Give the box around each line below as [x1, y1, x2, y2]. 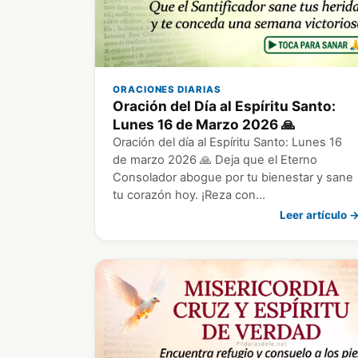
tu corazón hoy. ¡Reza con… [113, 187, 265, 202]
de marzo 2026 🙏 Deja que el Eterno [113, 152, 317, 167]
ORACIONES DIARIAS [113, 83, 221, 95]
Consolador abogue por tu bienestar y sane [113, 169, 353, 185]
